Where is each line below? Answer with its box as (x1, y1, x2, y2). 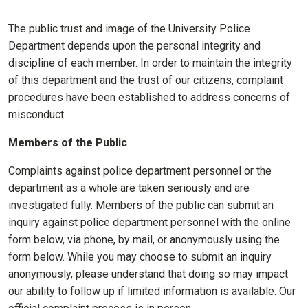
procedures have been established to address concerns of (8, 91, 290, 104)
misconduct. (8, 108, 66, 122)
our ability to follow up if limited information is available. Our (8, 285, 296, 298)
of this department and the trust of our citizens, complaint (8, 74, 283, 87)
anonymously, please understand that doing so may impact (8, 267, 288, 281)
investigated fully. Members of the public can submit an (8, 199, 274, 212)
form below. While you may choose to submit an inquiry (8, 250, 272, 264)
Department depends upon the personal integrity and (8, 39, 261, 53)
